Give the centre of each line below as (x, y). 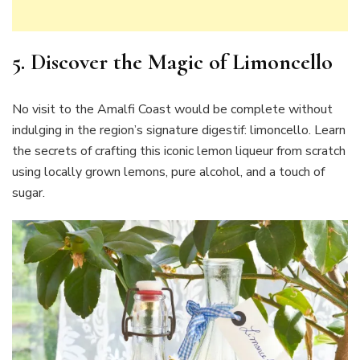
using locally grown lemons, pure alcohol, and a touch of (168, 172)
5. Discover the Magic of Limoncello (172, 61)
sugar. (30, 192)
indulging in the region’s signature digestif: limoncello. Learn (179, 130)
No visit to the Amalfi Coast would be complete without (172, 109)
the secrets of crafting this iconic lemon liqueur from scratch (179, 151)
